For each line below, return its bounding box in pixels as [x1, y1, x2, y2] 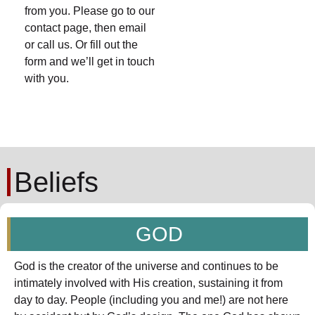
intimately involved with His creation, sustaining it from [14, 276, 283, 289]
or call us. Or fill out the [25, 39, 138, 51]
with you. [25, 72, 69, 85]
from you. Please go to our [25, 5, 155, 18]
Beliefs [14, 166, 98, 198]
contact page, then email [25, 22, 146, 34]
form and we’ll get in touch [25, 56, 155, 68]
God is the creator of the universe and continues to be [14, 259, 278, 272]
